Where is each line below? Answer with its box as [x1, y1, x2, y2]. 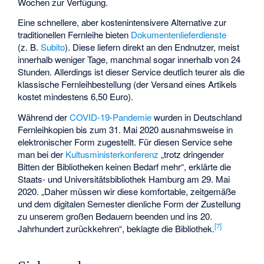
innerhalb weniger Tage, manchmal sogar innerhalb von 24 [18, 53, 241, 66]
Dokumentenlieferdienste [131, 28, 227, 41]
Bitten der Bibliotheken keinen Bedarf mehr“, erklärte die [18, 160, 232, 173]
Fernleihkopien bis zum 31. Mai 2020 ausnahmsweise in [18, 123, 233, 136]
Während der [18, 111, 70, 123]
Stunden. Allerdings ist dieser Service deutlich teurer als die [18, 65, 245, 78]
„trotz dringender [159, 148, 225, 160]
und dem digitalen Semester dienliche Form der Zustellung [18, 197, 241, 210]
